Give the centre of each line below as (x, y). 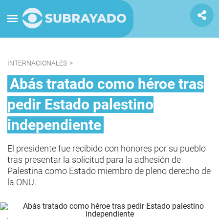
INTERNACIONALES (37, 63)
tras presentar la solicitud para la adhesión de (94, 160)
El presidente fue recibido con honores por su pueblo (107, 148)
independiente (54, 125)
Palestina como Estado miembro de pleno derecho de (109, 171)
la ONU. (22, 182)
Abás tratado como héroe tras (107, 84)
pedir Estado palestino (80, 104)
